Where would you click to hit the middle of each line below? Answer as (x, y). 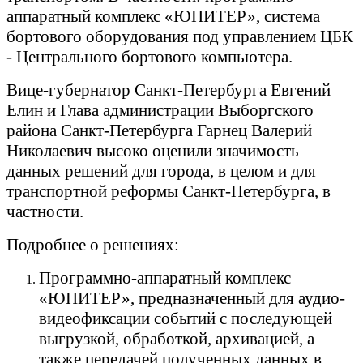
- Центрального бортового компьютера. (149, 56)
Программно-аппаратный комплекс (165, 278)
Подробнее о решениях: (93, 244)
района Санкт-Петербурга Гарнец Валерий (159, 130)
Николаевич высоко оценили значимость (153, 150)
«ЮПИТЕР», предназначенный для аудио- (192, 298)
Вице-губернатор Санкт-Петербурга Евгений (169, 90)
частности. (45, 211)
